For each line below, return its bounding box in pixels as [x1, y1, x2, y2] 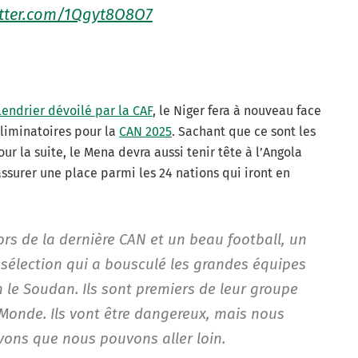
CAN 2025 [119, 123, 172, 139]
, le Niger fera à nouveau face [153, 102, 321, 118]
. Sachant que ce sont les [172, 123, 316, 139]
